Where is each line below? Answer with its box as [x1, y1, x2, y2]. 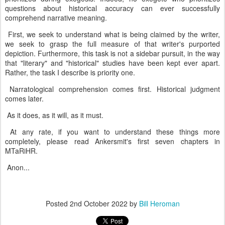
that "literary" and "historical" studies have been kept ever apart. [5, 58, 220, 68]
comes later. [5, 93, 44, 103]
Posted [45, 198, 70, 208]
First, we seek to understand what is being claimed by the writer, [5, 29, 220, 39]
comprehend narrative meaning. [5, 13, 109, 23]
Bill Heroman [139, 198, 180, 208]
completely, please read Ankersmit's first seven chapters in [5, 136, 220, 146]
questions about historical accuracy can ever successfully [5, 3, 220, 13]
